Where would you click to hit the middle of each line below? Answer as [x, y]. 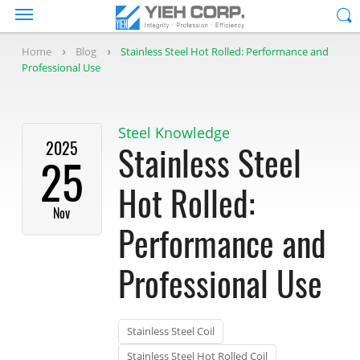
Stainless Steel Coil [170, 331]
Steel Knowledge [174, 133]
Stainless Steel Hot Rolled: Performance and [224, 51]
